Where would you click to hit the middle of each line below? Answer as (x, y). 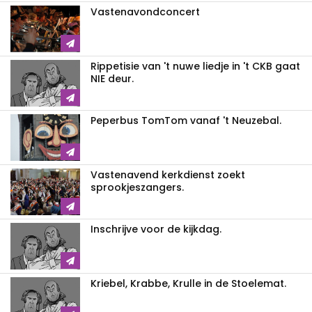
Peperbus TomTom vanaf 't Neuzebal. (186, 120)
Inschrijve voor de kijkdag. (156, 229)
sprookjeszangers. (137, 187)
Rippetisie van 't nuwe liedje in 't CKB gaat (195, 66)
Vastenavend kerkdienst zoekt (168, 174)
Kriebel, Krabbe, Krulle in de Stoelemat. (188, 283)
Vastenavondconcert (145, 11)
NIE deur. (112, 78)
